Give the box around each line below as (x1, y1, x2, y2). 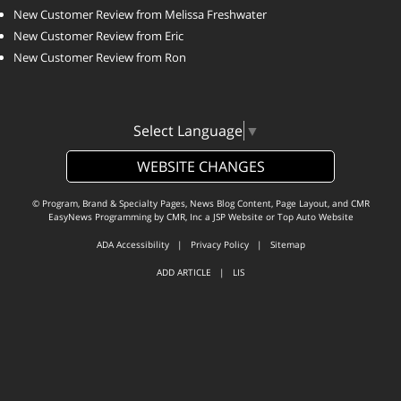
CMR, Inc (166, 209, 202, 223)
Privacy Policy (190, 237, 249, 251)
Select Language (133, 120, 243, 141)
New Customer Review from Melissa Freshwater (13, 6, 267, 23)
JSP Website (212, 209, 263, 223)
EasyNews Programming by (47, 209, 166, 223)
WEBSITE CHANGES (136, 156, 265, 176)
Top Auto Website (277, 209, 354, 223)
